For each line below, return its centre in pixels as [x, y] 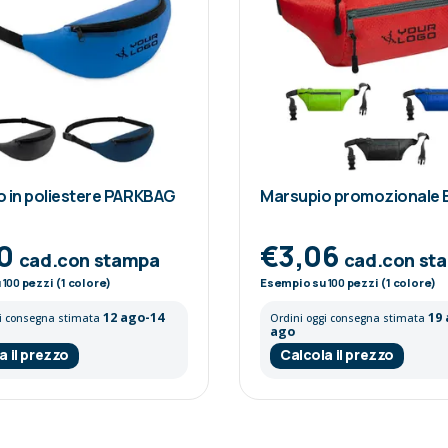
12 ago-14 [133, 317]
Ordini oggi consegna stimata [349, 317]
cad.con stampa [89, 259]
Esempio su [294, 282]
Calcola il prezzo [337, 354]
